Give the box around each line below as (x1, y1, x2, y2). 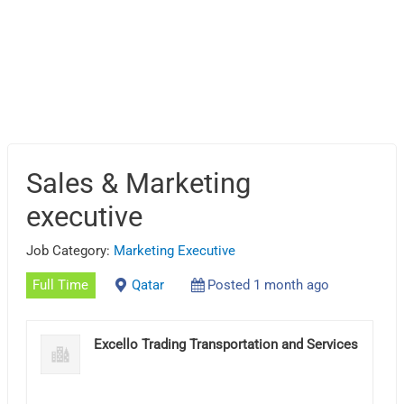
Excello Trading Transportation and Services (94, 335, 359, 353)
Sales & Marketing (26, 166, 252, 200)
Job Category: (26, 242, 115, 259)
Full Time (32, 277, 89, 294)
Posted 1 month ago (207, 277, 329, 294)
